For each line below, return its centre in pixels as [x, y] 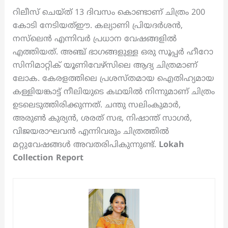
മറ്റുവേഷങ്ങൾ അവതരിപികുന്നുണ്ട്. [85, 145]
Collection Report [48, 159]
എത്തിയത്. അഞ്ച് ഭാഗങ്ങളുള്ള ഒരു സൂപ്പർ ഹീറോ [113, 53]
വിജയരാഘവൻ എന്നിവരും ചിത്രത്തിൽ [91, 132]
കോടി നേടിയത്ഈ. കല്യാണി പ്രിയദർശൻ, [97, 26]
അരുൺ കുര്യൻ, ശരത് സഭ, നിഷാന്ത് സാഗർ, [102, 119]
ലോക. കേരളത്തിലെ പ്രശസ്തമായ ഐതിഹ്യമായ [113, 79]
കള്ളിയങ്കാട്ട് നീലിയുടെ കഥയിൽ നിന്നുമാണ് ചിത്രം [113, 92]
